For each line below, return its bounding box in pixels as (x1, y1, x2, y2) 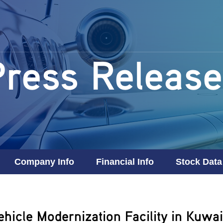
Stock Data (175, 157, 222, 167)
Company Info (14, 157, 74, 167)
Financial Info (96, 157, 154, 167)
